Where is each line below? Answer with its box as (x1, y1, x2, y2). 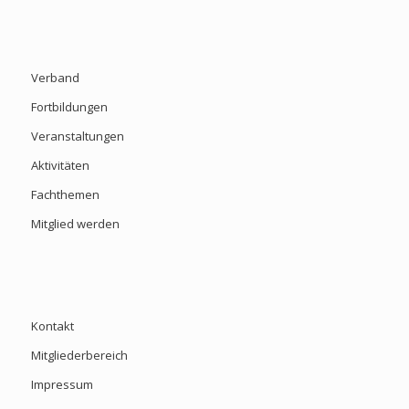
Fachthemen (30, 186, 100, 204)
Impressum (30, 376, 93, 393)
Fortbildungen (30, 99, 108, 116)
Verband (30, 69, 79, 87)
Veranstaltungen (30, 128, 124, 145)
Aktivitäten (30, 157, 89, 174)
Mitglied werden (30, 215, 120, 233)
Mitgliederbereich (30, 347, 128, 364)
